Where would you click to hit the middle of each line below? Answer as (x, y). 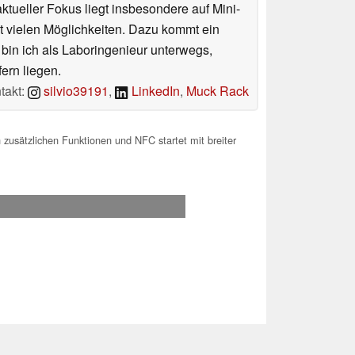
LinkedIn (154, 91)
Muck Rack (218, 91)
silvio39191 (75, 91)
